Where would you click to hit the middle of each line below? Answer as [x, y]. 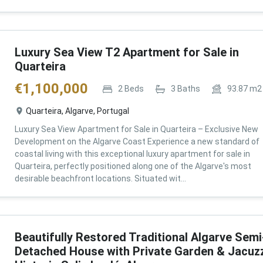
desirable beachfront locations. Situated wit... [100, 178]
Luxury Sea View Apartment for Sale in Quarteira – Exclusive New [136, 129]
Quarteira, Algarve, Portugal [77, 111]
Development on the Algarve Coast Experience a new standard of [137, 141]
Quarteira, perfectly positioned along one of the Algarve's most [133, 166]
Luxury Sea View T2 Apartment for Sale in [127, 52]
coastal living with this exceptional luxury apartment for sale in [132, 154]
